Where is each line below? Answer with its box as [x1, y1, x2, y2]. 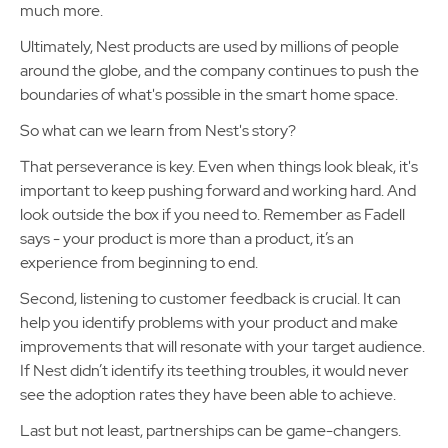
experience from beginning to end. [20, 252, 258, 273]
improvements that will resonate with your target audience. [20, 336, 425, 357]
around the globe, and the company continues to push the [20, 60, 419, 81]
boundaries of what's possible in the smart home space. [20, 84, 398, 105]
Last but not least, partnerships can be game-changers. [20, 420, 401, 441]
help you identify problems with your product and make [20, 312, 398, 333]
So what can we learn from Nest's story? [20, 120, 299, 141]
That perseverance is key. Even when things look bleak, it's [20, 156, 418, 177]
